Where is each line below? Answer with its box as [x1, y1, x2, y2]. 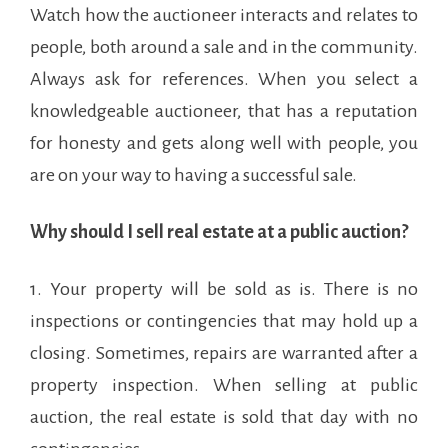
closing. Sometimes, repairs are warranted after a [30, 343, 418, 363]
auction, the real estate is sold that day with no [30, 407, 418, 427]
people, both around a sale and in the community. [30, 37, 418, 57]
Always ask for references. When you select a [30, 69, 418, 89]
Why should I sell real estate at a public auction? [30, 222, 408, 242]
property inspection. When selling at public [30, 375, 418, 395]
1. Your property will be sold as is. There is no [30, 279, 418, 299]
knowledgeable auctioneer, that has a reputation [30, 101, 418, 121]
